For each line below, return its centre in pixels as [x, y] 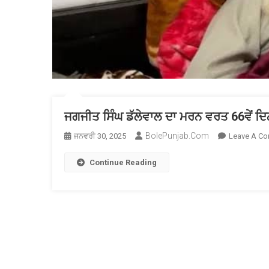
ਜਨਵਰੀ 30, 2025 [100, 136]
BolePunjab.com [177, 136]
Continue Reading [123, 162]
